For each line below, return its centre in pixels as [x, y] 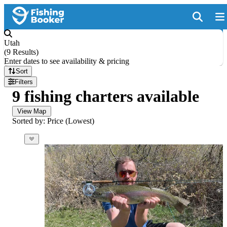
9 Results [21, 52]
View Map [32, 111]
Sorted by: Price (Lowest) [53, 121]
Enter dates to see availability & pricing [67, 61]
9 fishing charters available [106, 96]
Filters [24, 82]
